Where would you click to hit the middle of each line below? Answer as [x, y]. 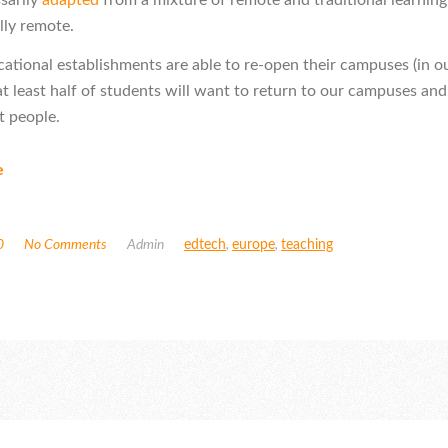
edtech [205, 245]
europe [253, 245]
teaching [307, 245]
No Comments [65, 245]
